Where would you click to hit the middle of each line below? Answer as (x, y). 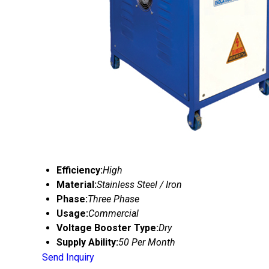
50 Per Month (147, 242)
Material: (77, 185)
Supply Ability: (87, 242)
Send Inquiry (68, 257)
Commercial (113, 213)
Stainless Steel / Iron (139, 185)
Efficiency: (80, 170)
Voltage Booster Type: (107, 228)
